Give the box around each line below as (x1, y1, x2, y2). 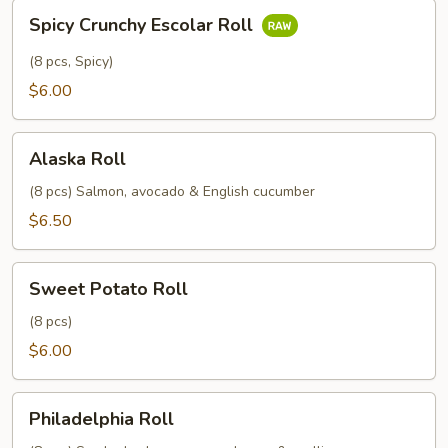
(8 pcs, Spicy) (29, 52, 113, 71)
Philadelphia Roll (29, 407, 174, 431)
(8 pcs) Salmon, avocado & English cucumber (29, 182, 315, 201)
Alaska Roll (29, 147, 126, 171)
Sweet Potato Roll (29, 277, 188, 301)
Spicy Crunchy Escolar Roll (29, 13, 258, 38)
